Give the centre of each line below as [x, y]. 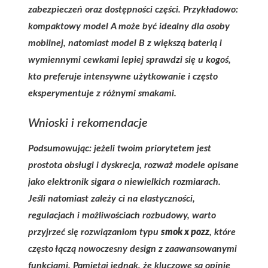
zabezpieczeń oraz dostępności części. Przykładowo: [133, 10]
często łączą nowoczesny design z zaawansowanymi [133, 249]
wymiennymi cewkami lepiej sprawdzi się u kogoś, [130, 60]
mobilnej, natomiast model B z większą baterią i [125, 43]
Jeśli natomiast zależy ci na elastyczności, [112, 199]
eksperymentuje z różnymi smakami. [102, 93]
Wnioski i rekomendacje [88, 123]
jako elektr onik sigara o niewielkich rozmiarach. [124, 182]
